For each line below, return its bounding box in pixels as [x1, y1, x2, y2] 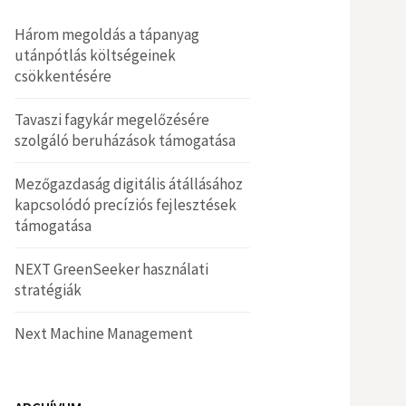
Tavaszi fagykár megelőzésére [14, 110, 209, 130]
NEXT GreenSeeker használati [14, 259, 208, 279]
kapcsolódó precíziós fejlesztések [14, 195, 237, 215]
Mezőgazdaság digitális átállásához [14, 174, 243, 194]
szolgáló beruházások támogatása [14, 130, 236, 150]
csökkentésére [14, 66, 111, 86]
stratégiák [14, 280, 82, 300]
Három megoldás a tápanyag [14, 24, 199, 44]
